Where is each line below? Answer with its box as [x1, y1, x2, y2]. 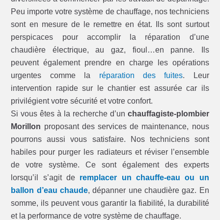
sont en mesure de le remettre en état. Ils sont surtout [11, 20, 209, 29]
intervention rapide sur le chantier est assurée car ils [11, 84, 209, 93]
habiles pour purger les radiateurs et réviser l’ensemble [11, 148, 209, 157]
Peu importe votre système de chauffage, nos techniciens [11, 7, 209, 16]
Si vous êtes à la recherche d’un [11, 110, 128, 118]
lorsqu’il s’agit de [11, 173, 80, 182]
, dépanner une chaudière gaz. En [88, 186, 209, 195]
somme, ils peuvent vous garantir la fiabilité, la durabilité [11, 199, 209, 208]
